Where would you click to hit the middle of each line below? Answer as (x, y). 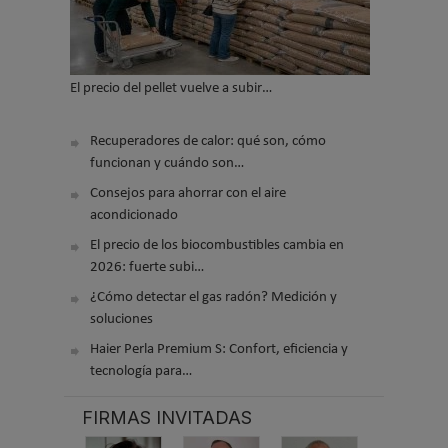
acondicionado (134, 216)
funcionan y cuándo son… (167, 164)
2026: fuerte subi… (147, 268)
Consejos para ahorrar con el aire (188, 194)
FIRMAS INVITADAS (167, 417)
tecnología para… (141, 372)
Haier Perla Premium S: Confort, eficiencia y (219, 350)
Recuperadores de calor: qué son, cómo (208, 142)
